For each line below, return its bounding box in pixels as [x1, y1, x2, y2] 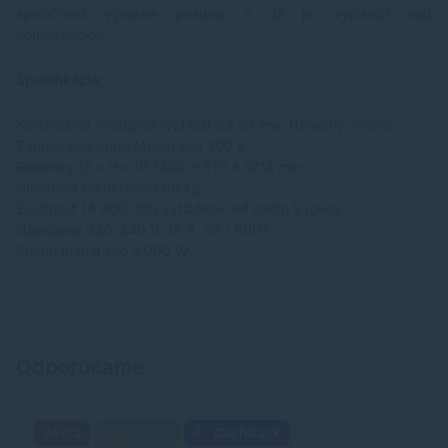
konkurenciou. [16, 26, 108, 44]
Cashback [209, 424, 282, 442]
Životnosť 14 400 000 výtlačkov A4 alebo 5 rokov [16, 200, 342, 218]
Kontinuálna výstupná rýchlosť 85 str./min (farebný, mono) [16, 116, 393, 134]
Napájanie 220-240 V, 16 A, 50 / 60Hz [16, 221, 270, 239]
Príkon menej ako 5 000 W [16, 242, 189, 260]
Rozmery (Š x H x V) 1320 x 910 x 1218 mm [16, 158, 302, 176]
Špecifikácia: [16, 71, 103, 89]
